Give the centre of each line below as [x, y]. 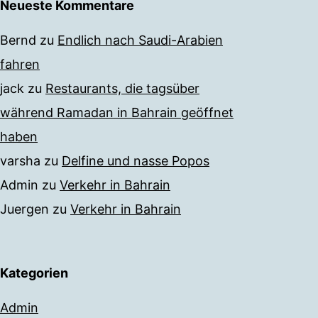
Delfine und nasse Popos [136, 161]
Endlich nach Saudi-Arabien [140, 40]
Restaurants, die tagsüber [122, 89]
